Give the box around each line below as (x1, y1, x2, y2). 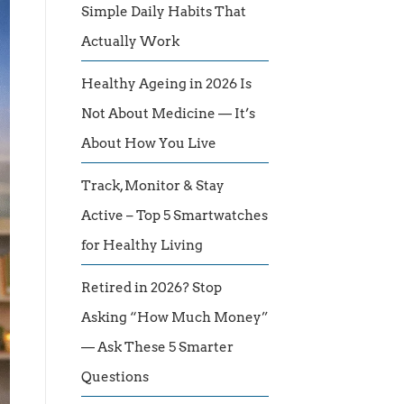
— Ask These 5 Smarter (81, 339, 234, 356)
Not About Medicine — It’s (81, 106, 255, 123)
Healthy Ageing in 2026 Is (81, 76, 252, 93)
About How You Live (81, 135, 216, 152)
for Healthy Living (81, 237, 203, 254)
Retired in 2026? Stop (81, 280, 222, 297)
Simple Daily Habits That (81, 4, 246, 21)
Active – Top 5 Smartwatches (81, 207, 268, 225)
